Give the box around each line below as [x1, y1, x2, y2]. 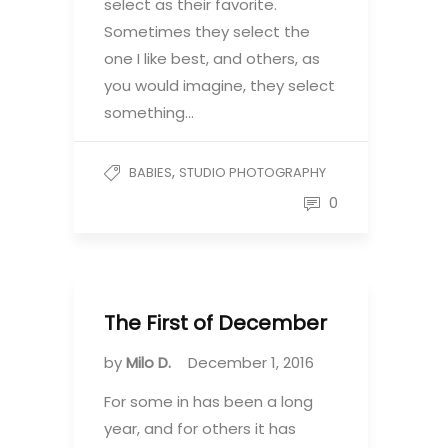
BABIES [129, 163, 172, 182]
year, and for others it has [104, 418, 296, 439]
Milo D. [126, 352, 175, 373]
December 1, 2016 [188, 352, 314, 373]
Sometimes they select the [104, 21, 310, 42]
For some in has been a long [104, 391, 313, 412]
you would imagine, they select [104, 75, 335, 96]
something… [104, 102, 194, 123]
